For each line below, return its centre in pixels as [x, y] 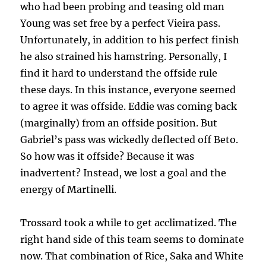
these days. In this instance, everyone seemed [128, 90]
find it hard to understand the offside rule [119, 73]
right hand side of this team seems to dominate [132, 240]
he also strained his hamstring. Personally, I [124, 57]
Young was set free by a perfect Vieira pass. [121, 23]
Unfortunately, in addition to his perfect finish [130, 40]
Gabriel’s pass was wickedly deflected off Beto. [129, 140]
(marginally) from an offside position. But [119, 123]
